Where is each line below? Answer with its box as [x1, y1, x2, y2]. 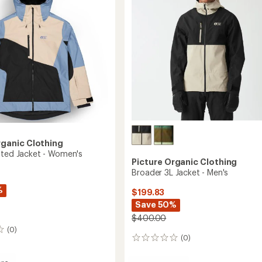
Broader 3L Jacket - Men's [132, 167, 229, 177]
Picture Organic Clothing [132, 156, 237, 167]
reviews [131, 244, 164, 256]
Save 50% [135, 199, 177, 209]
